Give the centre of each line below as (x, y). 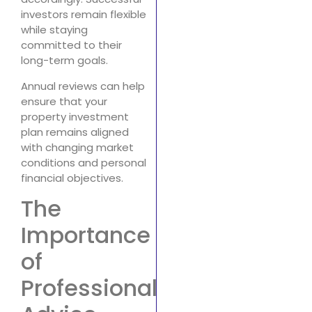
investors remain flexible (84, 15)
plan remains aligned (75, 132)
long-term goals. (64, 61)
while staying (54, 30)
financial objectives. (72, 178)
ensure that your (64, 101)
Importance (86, 235)
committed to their (71, 45)
